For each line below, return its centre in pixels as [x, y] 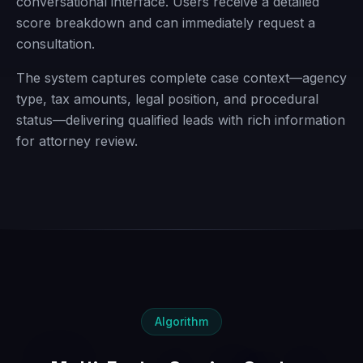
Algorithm [181, 321]
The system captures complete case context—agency [181, 78]
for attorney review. [77, 141]
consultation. [56, 44]
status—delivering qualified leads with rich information [181, 120]
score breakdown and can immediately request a [166, 23]
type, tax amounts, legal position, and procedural [167, 99]
